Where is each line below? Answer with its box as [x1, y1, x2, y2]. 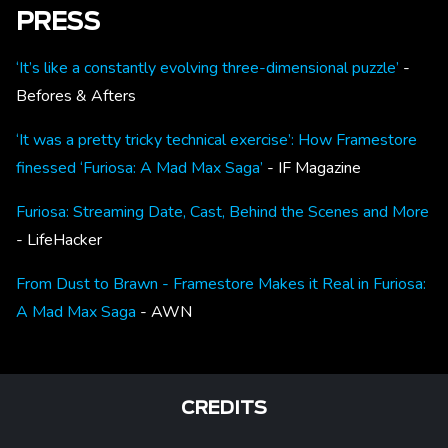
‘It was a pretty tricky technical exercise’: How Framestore [16, 128, 417, 151]
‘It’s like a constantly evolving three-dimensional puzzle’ [16, 56, 399, 79]
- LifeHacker [16, 228, 102, 251]
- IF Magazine [263, 156, 361, 179]
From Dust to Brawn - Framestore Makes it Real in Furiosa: [16, 272, 426, 295]
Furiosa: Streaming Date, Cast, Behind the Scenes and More [16, 200, 429, 223]
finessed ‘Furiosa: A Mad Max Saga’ [16, 156, 263, 179]
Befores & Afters [16, 84, 136, 107]
